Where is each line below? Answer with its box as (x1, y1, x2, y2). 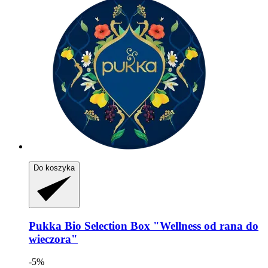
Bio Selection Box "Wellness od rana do (62, 219, 258, 232)
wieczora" (29, 232, 78, 245)
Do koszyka (33, 163, 75, 172)
